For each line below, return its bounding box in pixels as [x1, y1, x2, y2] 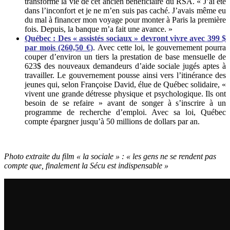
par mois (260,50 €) [25, 43, 93, 52]
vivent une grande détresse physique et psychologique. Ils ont [25, 89, 226, 98]
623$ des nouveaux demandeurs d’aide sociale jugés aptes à [25, 61, 226, 70]
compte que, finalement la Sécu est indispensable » [4, 161, 168, 170]
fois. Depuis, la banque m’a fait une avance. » [25, 24, 172, 33]
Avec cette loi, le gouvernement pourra [94, 43, 226, 52]
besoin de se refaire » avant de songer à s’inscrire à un [25, 98, 226, 107]
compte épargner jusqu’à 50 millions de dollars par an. [25, 117, 200, 126]
